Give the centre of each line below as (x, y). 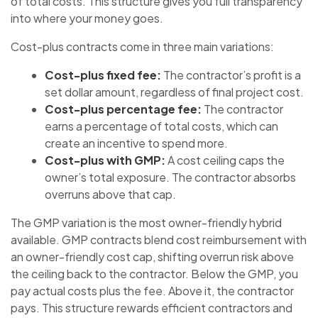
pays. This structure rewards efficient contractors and (152, 308)
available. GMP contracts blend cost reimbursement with (159, 240)
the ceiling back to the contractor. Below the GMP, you (154, 274)
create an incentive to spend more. (136, 143)
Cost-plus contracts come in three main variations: (142, 47)
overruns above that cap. (110, 194)
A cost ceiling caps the (225, 160)
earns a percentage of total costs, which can (161, 126)
